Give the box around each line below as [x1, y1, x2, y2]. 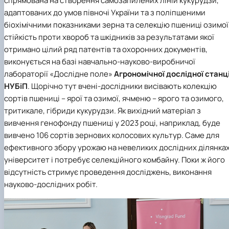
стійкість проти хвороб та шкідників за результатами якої [4, 31, 214, 42]
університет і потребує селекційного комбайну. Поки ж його [4, 154, 225, 165]
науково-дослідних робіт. [4, 178, 98, 190]
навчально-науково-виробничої [78, 56, 195, 67]
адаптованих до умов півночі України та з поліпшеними [4, 7, 205, 18]
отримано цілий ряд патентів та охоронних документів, [4, 43, 208, 55]
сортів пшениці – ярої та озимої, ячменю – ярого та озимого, [4, 93, 224, 104]
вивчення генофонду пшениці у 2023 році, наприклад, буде [4, 117, 220, 128]
